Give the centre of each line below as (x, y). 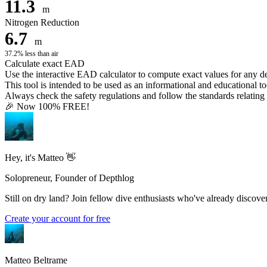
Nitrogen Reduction (42, 22)
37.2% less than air (32, 53)
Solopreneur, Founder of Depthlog (69, 178)
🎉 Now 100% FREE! (47, 106)
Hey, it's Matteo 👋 (40, 157)
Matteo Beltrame (36, 260)
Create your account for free (58, 218)
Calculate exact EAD (45, 63)
